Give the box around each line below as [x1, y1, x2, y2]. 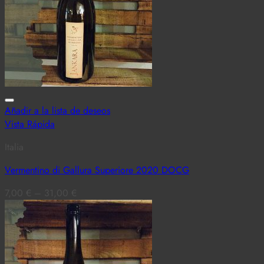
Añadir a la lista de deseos [5, 103, 110, 117]
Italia [5, 140, 24, 154]
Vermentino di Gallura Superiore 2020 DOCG [5, 163, 189, 177]
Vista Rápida [5, 117, 55, 131]
